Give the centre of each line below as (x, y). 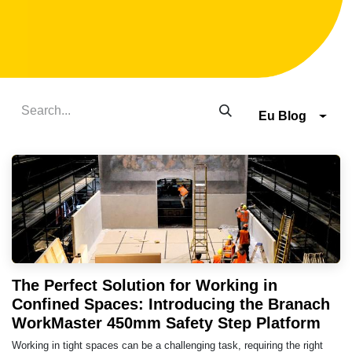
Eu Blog (283, 116)
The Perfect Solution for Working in (145, 285)
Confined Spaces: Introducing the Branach (171, 304)
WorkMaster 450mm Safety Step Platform (166, 323)
